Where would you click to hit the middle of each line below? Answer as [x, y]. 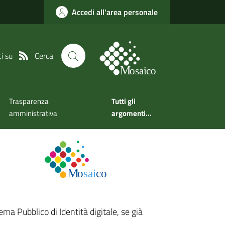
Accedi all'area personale [115, 12]
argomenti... [132, 114]
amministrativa [33, 114]
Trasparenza [29, 101]
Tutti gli [124, 101]
